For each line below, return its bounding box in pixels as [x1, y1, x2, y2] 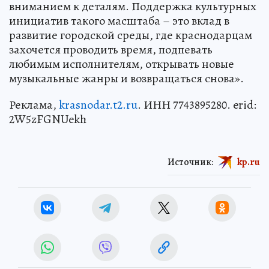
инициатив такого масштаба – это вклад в [9, 12, 229, 29]
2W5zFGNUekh [9, 110, 86, 127]
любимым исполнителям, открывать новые [9, 55, 234, 72]
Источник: [168, 155, 213, 169]
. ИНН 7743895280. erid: [138, 96, 256, 113]
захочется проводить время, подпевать [9, 41, 213, 58]
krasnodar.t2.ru [59, 96, 138, 113]
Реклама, [9, 96, 59, 113]
